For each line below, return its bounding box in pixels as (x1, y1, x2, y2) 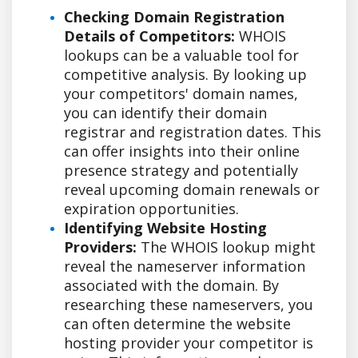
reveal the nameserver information (64, 256, 305, 276)
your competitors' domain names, (64, 83, 298, 103)
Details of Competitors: (64, 26, 235, 46)
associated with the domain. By (64, 275, 279, 295)
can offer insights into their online (64, 141, 300, 161)
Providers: (64, 237, 137, 257)
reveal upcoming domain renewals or (64, 179, 320, 199)
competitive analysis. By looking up (64, 64, 307, 84)
